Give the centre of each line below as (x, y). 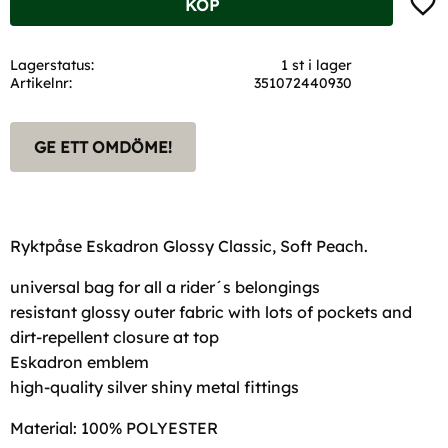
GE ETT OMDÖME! (103, 146)
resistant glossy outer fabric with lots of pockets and (211, 311)
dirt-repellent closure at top (114, 336)
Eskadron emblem (79, 361)
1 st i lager (317, 64)
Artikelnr (39, 82)
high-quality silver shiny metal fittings (154, 386)
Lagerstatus (50, 64)
